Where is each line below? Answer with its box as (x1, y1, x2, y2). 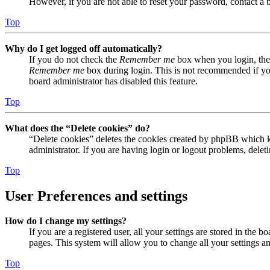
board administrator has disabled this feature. (29, 75, 198, 86)
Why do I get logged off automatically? (5, 43, 162, 54)
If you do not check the (29, 54, 119, 64)
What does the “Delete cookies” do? (5, 122, 150, 133)
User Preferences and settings (5, 187, 187, 204)
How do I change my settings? (5, 216, 127, 227)
